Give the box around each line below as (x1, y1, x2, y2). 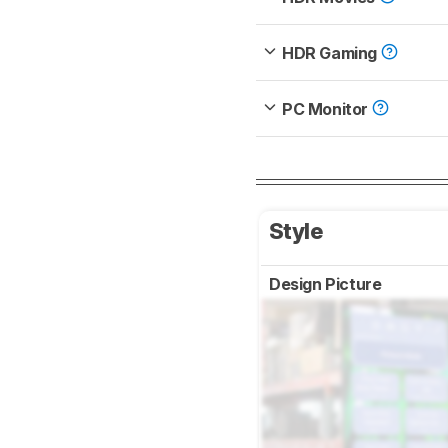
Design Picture (269, 274, 385, 295)
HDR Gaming (282, 43, 381, 64)
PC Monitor (282, 99, 372, 120)
